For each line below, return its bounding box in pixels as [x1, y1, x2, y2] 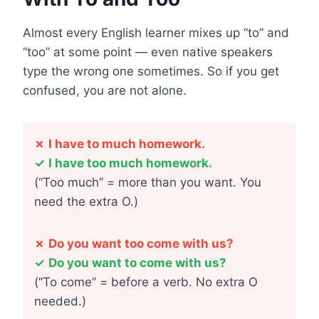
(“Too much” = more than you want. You [34, 175, 261, 189]
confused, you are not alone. [23, 83, 187, 98]
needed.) [34, 294, 86, 308]
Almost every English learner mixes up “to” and [23, 26, 289, 40]
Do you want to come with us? [48, 256, 226, 270]
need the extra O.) [34, 194, 138, 209]
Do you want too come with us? [48, 236, 234, 251]
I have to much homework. [48, 137, 205, 151]
